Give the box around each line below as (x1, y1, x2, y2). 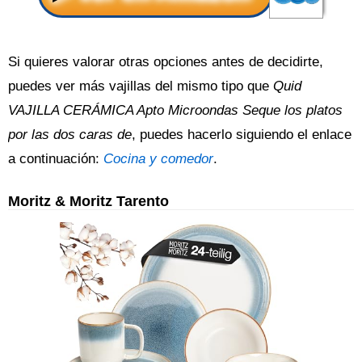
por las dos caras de (8, 127, 132, 142)
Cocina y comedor (103, 151, 213, 166)
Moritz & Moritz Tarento (8, 192, 169, 209)
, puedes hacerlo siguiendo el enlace (132, 127, 351, 142)
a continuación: (8, 151, 103, 166)
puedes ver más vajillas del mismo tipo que (8, 78, 273, 94)
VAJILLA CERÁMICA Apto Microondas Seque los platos (8, 103, 343, 118)
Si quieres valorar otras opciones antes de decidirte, (8, 54, 323, 69)
